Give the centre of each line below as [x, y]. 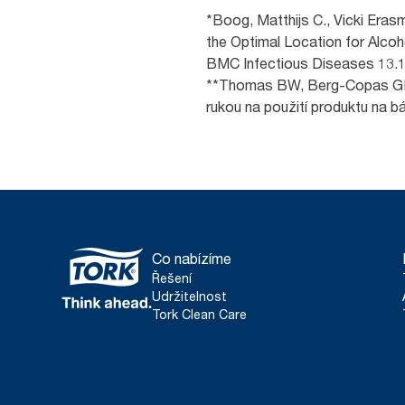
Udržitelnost [189, 296]
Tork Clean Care [199, 314]
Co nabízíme [192, 259]
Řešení [172, 278]
